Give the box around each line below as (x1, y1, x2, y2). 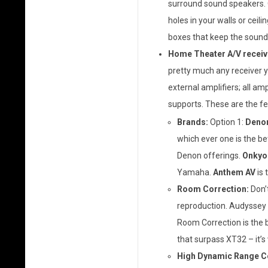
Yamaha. (176, 167, 213, 177)
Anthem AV (212, 167, 255, 177)
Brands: (176, 117, 208, 127)
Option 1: (208, 117, 245, 127)
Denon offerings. (176, 151, 242, 160)
